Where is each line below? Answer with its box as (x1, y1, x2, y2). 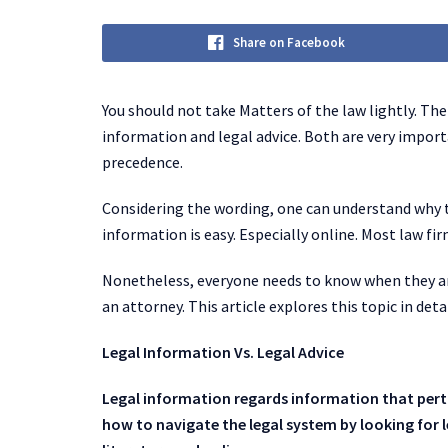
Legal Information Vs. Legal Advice (102, 342, 344, 362)
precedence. (102, 152, 183, 172)
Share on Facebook (232, 34, 345, 51)
